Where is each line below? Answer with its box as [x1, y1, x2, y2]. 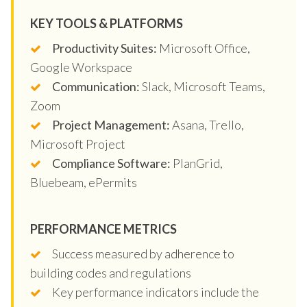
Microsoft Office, [157, 40, 250, 56]
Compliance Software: [52, 155, 171, 171]
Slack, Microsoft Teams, [140, 78, 265, 94]
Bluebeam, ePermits [30, 174, 137, 190]
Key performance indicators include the [52, 284, 259, 299]
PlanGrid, [171, 155, 223, 171]
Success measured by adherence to [52, 245, 234, 261]
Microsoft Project [30, 136, 125, 151]
